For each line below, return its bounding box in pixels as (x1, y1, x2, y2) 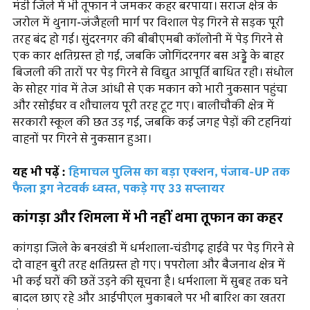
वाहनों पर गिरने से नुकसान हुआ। (12, 131, 152, 148)
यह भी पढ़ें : (12, 164, 66, 181)
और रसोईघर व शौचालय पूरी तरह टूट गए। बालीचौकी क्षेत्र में (12, 98, 274, 115)
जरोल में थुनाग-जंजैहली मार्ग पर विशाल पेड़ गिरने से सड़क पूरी (12, 15, 284, 32)
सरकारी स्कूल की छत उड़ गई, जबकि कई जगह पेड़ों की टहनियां (12, 114, 291, 131)
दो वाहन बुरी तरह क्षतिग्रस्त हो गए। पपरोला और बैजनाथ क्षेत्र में (12, 256, 285, 273)
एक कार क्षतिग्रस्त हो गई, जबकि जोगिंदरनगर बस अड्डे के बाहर (12, 48, 284, 65)
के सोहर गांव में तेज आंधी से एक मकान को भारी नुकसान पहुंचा (12, 81, 287, 98)
